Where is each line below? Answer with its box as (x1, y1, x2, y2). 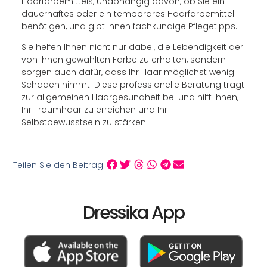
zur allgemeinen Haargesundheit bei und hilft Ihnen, (21, 91, 238, 104)
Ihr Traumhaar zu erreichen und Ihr (21, 104, 167, 116)
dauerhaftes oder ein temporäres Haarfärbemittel (21, 7, 234, 20)
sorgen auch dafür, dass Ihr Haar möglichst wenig (21, 66, 234, 79)
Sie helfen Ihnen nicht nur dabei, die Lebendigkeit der (21, 41, 243, 54)
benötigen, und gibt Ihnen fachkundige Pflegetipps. (21, 20, 237, 32)
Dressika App (83, 200, 184, 225)
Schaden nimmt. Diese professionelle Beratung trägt (21, 79, 244, 91)
